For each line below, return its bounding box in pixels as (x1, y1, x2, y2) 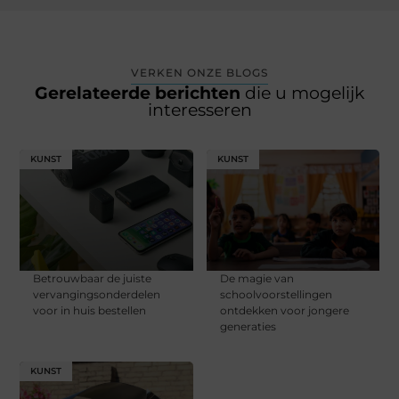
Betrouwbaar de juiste (33, 272, 152, 286)
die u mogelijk (245, 83, 364, 104)
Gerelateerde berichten (35, 83, 245, 104)
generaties (219, 320, 276, 334)
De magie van (219, 272, 294, 286)
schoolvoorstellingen (219, 288, 332, 302)
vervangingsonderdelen (33, 288, 161, 302)
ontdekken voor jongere (219, 304, 349, 318)
